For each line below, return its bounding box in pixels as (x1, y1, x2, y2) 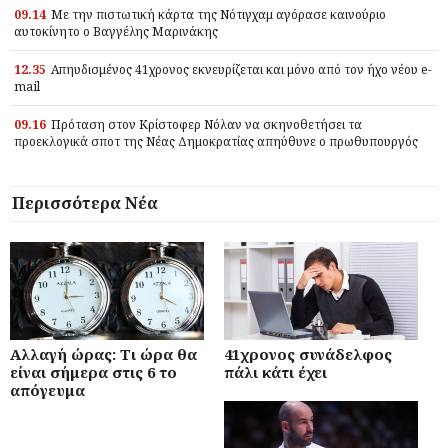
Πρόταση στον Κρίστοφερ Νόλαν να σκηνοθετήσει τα (51, 116, 362, 134)
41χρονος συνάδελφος (224, 344, 392, 365)
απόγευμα (10, 380, 85, 401)
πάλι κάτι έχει (224, 362, 327, 383)
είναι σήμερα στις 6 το (10, 362, 177, 383)
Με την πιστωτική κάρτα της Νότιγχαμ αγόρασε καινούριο (51, 6, 386, 24)
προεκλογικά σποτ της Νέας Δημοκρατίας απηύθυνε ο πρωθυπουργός (14, 133, 418, 151)
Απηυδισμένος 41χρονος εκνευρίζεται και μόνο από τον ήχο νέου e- (51, 61, 432, 79)
